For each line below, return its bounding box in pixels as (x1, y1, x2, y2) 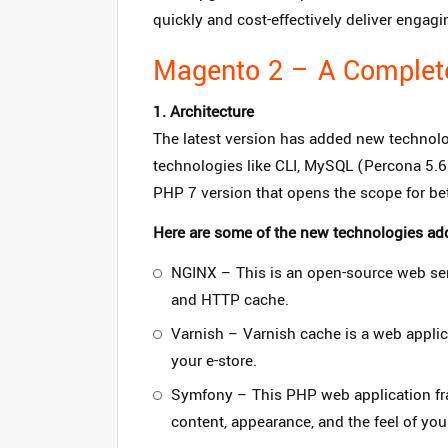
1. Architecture (153, 101, 254, 123)
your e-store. (171, 350, 257, 372)
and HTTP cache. (171, 289, 289, 311)
